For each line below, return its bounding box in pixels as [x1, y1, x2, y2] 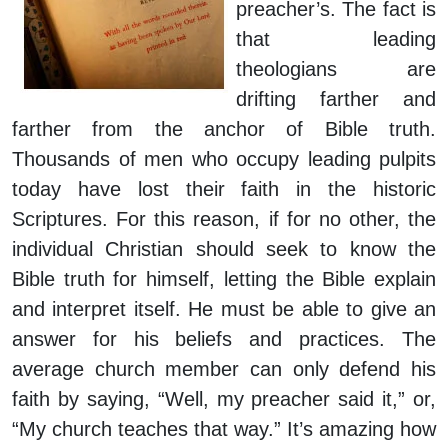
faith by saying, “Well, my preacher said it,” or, [12, 388, 436, 411]
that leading [236, 28, 436, 51]
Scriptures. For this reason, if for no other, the [12, 208, 436, 231]
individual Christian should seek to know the [12, 238, 436, 261]
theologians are [236, 58, 436, 81]
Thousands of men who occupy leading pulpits [12, 148, 436, 171]
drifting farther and [236, 88, 436, 111]
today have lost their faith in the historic [12, 178, 436, 201]
